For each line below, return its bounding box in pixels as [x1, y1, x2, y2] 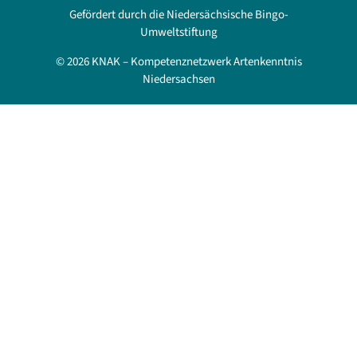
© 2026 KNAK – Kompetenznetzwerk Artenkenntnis [55, 53, 302, 71]
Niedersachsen [142, 71, 215, 88]
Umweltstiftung [139, 24, 218, 41]
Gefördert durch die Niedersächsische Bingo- [69, 6, 288, 24]
